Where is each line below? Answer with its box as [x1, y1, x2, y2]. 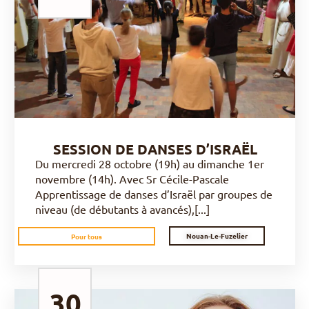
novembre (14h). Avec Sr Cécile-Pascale [35, 172, 229, 186]
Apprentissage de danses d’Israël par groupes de [35, 187, 272, 201]
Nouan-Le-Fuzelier [186, 230, 248, 241]
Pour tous [70, 230, 102, 241]
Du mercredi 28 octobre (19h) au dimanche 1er [35, 157, 264, 170]
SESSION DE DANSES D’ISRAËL [52, 140, 257, 158]
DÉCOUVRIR [119, 30, 182, 45]
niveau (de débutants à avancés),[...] [35, 202, 210, 216]
